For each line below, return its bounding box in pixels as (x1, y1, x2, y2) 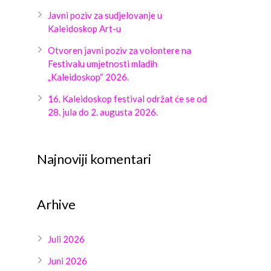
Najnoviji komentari (37, 151, 151, 167)
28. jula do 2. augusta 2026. (48, 106, 158, 117)
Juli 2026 (48, 233, 85, 244)
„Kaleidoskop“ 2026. (48, 71, 129, 82)
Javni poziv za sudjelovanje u (48, 10, 162, 21)
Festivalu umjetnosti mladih (48, 58, 157, 69)
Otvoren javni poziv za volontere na (48, 45, 191, 56)
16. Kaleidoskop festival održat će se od (48, 93, 207, 104)
